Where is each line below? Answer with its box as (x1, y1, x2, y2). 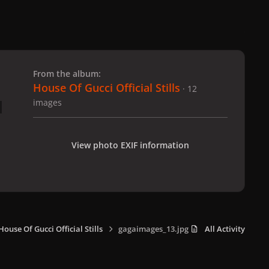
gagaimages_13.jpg (118, 223, 189, 234)
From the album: (33, 67, 101, 79)
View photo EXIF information (71, 139, 189, 151)
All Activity (205, 223, 245, 234)
